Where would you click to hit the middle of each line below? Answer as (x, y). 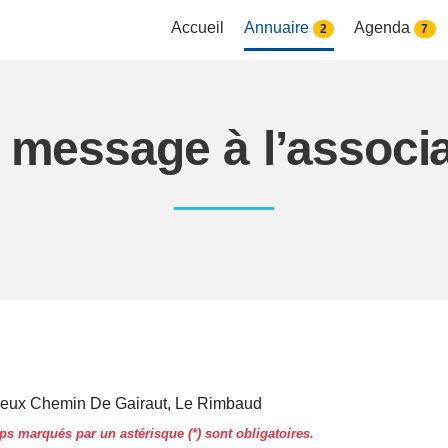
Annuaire (278, 28)
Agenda (384, 28)
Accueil (197, 28)
